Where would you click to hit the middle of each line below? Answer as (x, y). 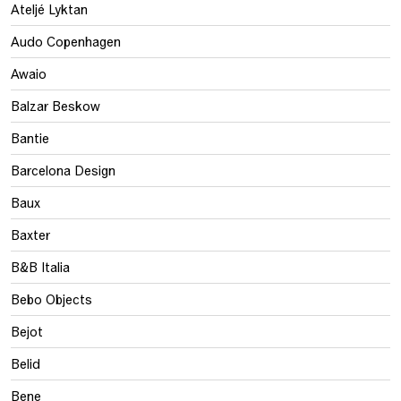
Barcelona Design (63, 170)
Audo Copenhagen (66, 41)
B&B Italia (40, 267)
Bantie (30, 138)
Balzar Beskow (55, 106)
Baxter (30, 235)
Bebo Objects (51, 299)
